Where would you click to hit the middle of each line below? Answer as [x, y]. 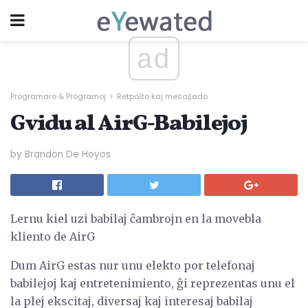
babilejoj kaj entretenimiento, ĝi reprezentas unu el [153, 283]
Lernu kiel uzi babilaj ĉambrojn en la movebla [136, 218]
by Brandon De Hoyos [60, 154]
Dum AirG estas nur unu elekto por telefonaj [133, 265]
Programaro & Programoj [58, 96]
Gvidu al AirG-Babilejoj [129, 124]
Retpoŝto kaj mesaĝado [162, 96]
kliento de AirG [53, 236]
